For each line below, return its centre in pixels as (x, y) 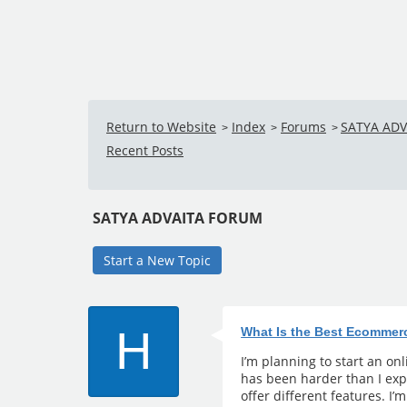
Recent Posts (145, 150)
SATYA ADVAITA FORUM (178, 218)
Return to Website (161, 127)
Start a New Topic (157, 260)
